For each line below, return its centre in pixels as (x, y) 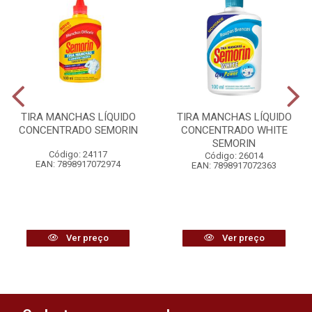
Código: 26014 (234, 156)
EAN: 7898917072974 (78, 164)
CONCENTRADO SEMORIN (78, 131)
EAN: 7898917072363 (234, 166)
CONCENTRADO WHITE (234, 131)
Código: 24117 (78, 155)
